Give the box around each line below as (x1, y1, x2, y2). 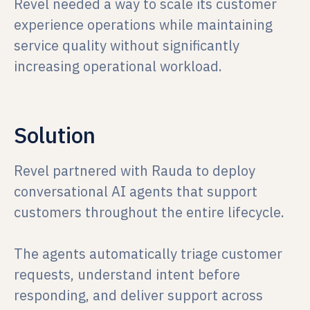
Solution (14, 120, 95, 149)
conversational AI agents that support (14, 182, 257, 201)
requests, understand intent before (14, 265, 240, 284)
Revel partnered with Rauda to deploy (14, 161, 255, 180)
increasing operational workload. (14, 57, 222, 75)
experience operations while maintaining (14, 15, 273, 34)
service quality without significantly (14, 36, 239, 55)
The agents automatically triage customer (14, 244, 282, 263)
